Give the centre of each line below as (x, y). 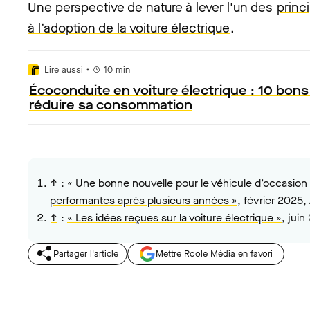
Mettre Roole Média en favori (214, 254)
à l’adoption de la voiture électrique (129, 28)
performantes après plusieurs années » (144, 200)
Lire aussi (64, 70)
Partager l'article (86, 254)
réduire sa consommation (111, 105)
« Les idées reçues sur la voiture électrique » (174, 218)
